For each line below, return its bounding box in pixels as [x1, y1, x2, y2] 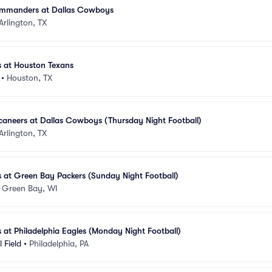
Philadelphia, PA [29, 238, 89, 248]
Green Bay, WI [2, 183, 58, 193]
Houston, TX [7, 72, 52, 83]
